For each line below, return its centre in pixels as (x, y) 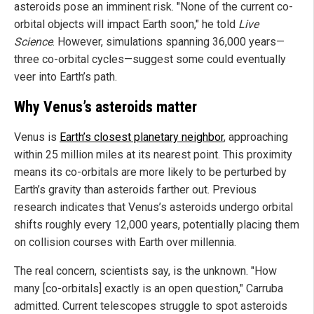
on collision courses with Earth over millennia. (125, 242)
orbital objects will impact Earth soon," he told (126, 25)
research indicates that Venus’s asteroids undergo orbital (153, 207)
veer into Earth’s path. (66, 77)
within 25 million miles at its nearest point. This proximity (153, 154)
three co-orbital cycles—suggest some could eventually (150, 60)
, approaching (256, 137)
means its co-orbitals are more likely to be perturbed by (150, 172)
